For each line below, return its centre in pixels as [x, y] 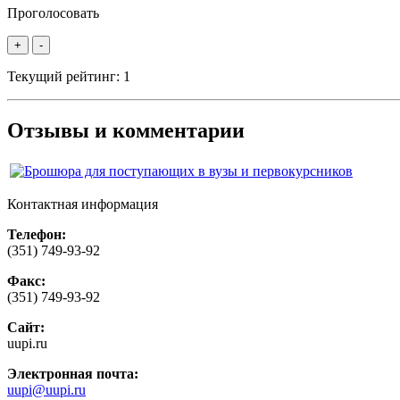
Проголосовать [53, 13]
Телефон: [37, 234]
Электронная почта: [73, 373]
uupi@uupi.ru [46, 389]
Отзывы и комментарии [126, 131]
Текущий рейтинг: [65, 77]
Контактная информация [83, 204]
